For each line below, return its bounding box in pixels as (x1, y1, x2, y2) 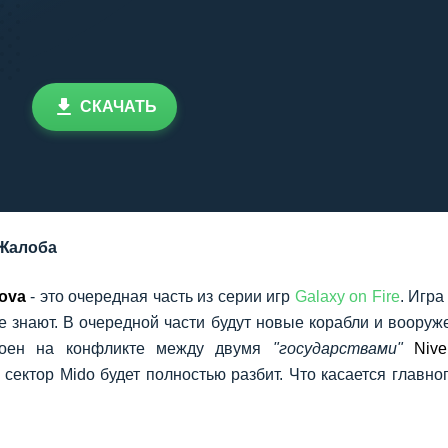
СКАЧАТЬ (80, 98, 157, 115)
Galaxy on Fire (294, 288, 400, 305)
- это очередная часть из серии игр (25, 288, 295, 305)
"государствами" (272, 340, 403, 357)
